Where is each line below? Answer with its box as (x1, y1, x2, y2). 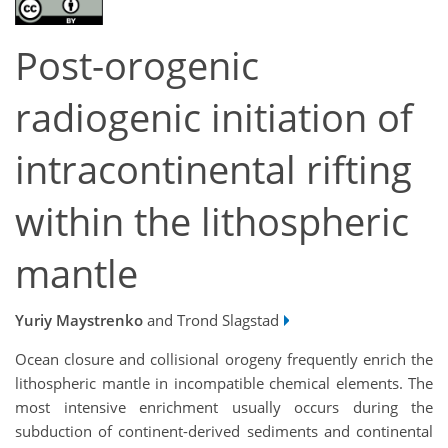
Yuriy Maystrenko (15, 309, 143, 330)
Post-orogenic (15, 40, 259, 92)
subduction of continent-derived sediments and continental (15, 420, 433, 441)
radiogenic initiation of (15, 92, 413, 144)
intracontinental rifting (15, 144, 412, 196)
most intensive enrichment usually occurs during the (15, 396, 433, 417)
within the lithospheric (15, 196, 409, 248)
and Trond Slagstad (143, 309, 279, 330)
